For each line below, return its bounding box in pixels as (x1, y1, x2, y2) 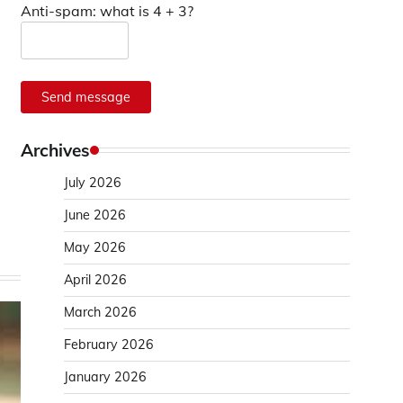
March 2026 (64, 304, 137, 320)
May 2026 (64, 239, 126, 255)
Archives (21, 139, 90, 161)
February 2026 (64, 336, 154, 353)
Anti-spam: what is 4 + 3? (21, 2, 193, 20)
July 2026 (64, 175, 121, 191)
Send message (41, 89, 130, 105)
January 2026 (64, 369, 147, 385)
